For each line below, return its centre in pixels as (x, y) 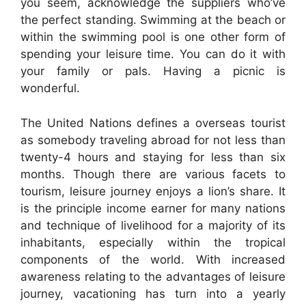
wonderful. (50, 88)
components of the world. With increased (153, 259)
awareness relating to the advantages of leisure (153, 276)
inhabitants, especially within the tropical (153, 242)
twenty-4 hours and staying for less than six (153, 157)
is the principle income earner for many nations (153, 208)
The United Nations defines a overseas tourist (153, 123)
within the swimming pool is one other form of (153, 37)
